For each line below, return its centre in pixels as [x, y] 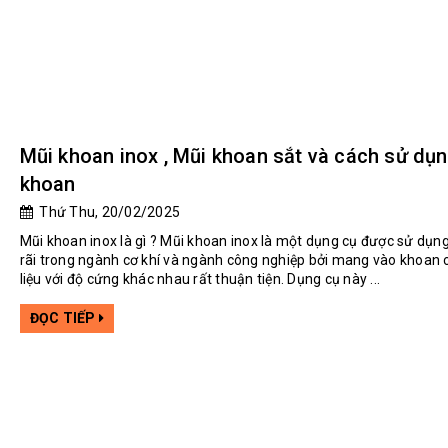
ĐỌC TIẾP [64, 318]
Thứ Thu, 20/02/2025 [106, 212]
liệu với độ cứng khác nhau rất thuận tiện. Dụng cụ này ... [200, 279]
